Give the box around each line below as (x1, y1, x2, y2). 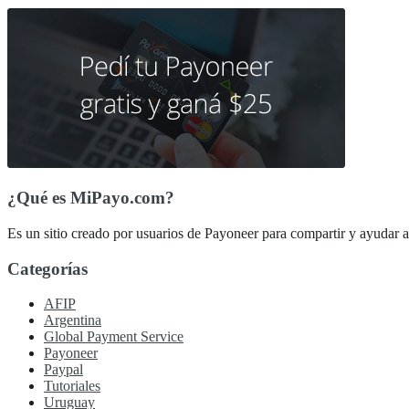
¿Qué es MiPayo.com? (7, 188, 174, 208)
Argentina (44, 312, 101, 329)
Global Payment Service (44, 329, 184, 345)
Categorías (7, 258, 88, 278)
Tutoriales (44, 378, 100, 394)
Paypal (44, 362, 83, 378)
